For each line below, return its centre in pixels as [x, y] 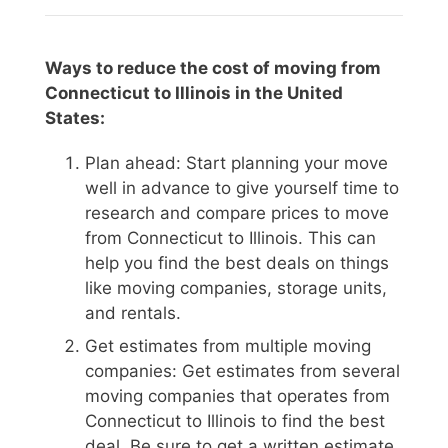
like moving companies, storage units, [236, 287]
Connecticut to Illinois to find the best [235, 421]
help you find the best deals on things [237, 262]
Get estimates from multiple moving [228, 346]
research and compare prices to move [237, 212]
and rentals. [133, 312]
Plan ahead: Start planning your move [236, 162]
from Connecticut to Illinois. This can [230, 237]
